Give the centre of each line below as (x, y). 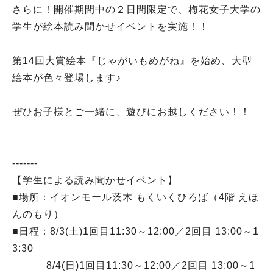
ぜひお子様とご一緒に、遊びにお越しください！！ (131, 112)
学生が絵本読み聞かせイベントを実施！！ (111, 27)
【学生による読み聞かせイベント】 (95, 180)
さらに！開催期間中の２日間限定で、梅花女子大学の (136, 10)
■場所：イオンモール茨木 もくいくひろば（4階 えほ (136, 197)
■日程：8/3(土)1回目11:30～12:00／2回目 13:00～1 (136, 232)
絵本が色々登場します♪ (67, 78)
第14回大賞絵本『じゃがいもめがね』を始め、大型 (132, 61)
